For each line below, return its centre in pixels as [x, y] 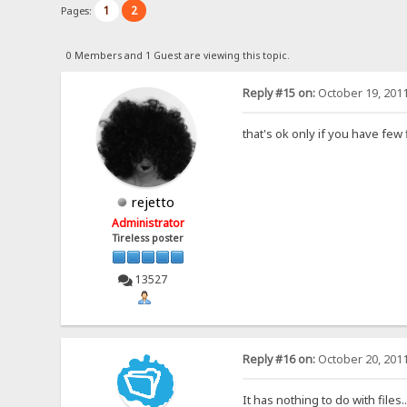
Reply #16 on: [278, 360]
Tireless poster [149, 238]
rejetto [153, 201]
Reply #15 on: [278, 93]
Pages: [78, 10]
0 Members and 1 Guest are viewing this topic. [178, 55]
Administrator [149, 223]
